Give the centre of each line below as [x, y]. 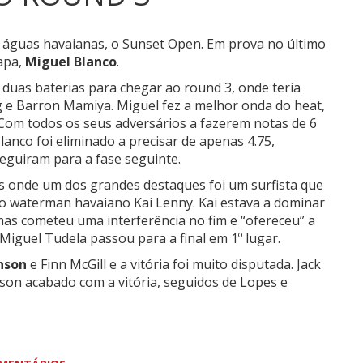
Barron [40, 106]
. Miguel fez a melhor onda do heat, [218, 106]
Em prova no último [266, 44]
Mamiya [87, 106]
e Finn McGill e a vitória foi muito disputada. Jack [174, 265]
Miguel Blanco [71, 62]
